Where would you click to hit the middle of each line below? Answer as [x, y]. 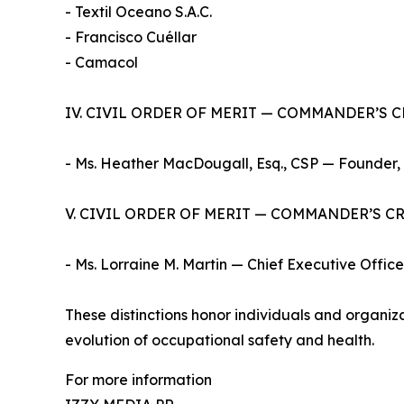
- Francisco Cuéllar [131, 37]
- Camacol [101, 62]
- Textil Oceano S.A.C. [143, 11]
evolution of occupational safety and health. [220, 340]
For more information [138, 379]
